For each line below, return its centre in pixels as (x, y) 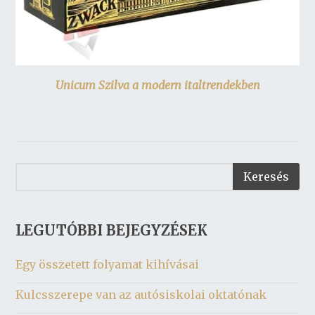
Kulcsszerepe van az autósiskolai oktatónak (141, 295)
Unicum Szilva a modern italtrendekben (157, 85)
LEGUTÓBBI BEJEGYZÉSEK (112, 231)
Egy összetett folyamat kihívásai (108, 265)
